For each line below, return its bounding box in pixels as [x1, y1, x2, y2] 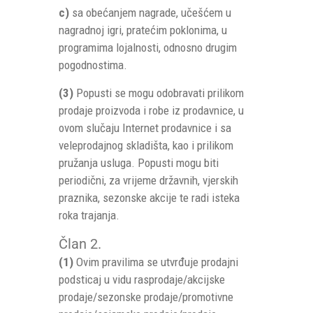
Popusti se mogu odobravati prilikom [73, 86, 244, 100]
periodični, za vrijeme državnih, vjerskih [59, 173, 238, 187]
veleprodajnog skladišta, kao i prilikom [59, 138, 233, 152]
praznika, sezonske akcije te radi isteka [59, 191, 240, 205]
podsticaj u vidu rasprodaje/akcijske [59, 272, 225, 286]
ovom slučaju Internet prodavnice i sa [59, 121, 231, 135]
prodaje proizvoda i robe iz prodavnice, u [59, 103, 244, 117]
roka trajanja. [59, 208, 119, 222]
